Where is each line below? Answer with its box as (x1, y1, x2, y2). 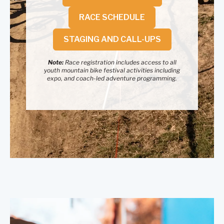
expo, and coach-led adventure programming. (47, 74, 177, 82)
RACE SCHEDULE (79, 12, 145, 22)
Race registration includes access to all (63, 58, 176, 66)
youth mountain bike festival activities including (44, 66, 180, 74)
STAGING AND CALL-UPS (63, 34, 161, 44)
